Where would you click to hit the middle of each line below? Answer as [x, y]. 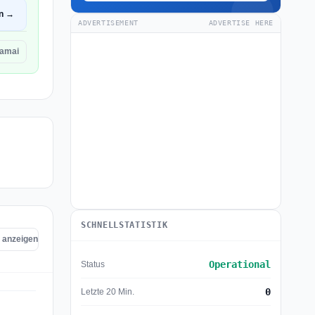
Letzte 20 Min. [108, 291]
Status [93, 264]
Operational [240, 264]
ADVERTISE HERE [241, 23]
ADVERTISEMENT [108, 23]
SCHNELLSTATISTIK [124, 225]
